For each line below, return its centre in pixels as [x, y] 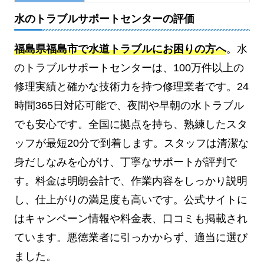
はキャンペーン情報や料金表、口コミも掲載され [131, 218]
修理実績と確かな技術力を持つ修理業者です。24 [131, 86]
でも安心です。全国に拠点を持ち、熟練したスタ [131, 124]
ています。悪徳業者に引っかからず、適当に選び [131, 237]
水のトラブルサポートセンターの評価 [104, 19]
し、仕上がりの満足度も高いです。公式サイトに [131, 199]
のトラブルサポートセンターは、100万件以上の [129, 67]
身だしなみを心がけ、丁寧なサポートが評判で [126, 162]
